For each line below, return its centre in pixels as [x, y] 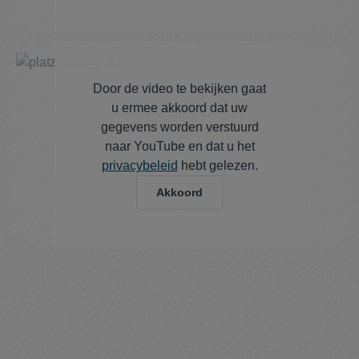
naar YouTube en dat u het [179, 146]
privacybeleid [139, 165]
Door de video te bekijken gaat [179, 88]
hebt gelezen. [218, 165]
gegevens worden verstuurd [179, 127]
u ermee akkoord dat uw [179, 107]
